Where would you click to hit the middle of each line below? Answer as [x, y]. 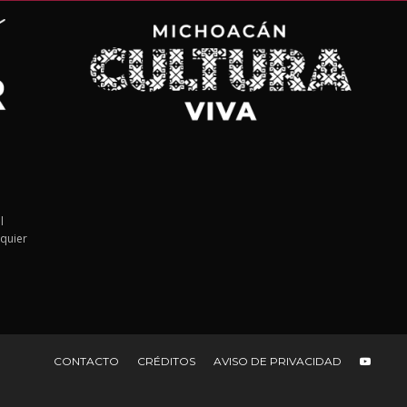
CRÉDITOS [166, 361]
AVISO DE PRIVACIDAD [278, 361]
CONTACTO [86, 361]
